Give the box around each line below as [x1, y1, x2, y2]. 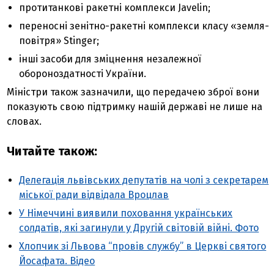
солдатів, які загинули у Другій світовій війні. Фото [19, 222, 259, 234]
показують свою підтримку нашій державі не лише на [7, 101, 263, 113]
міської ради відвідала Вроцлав [19, 189, 169, 201]
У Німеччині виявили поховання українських [19, 207, 233, 219]
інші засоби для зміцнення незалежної [19, 53, 202, 65]
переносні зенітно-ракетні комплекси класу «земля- [19, 20, 270, 32]
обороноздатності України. [19, 68, 147, 80]
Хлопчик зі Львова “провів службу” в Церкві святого [19, 240, 267, 252]
